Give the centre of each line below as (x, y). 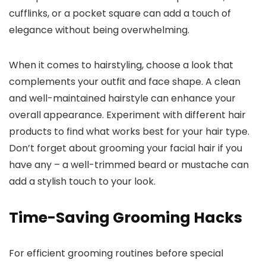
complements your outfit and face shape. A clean (125, 82)
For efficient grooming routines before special (116, 254)
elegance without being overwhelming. (99, 30)
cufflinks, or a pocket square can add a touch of (120, 14)
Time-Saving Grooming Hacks (126, 218)
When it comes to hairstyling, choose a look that (121, 65)
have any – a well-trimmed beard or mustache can (129, 165)
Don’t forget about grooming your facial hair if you (126, 148)
